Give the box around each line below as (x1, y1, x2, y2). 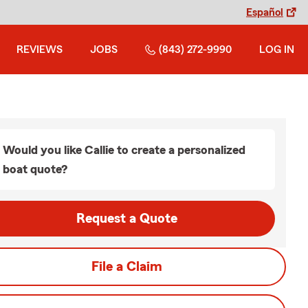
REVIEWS (16, 44, 63, 55)
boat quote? (3, 163, 67, 175)
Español (246, 7, 283, 18)
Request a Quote (76, 212, 177, 225)
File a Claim (91, 260, 162, 274)
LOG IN (259, 44, 294, 55)
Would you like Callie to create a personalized (3, 144, 245, 156)
